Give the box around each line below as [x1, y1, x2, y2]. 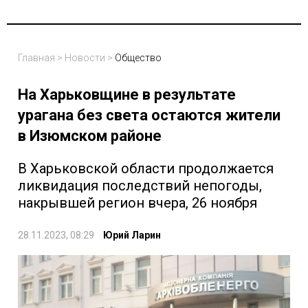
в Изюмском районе [18, 126, 162, 144]
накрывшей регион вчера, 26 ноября [18, 194, 257, 211]
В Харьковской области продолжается [18, 159, 274, 177]
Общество [115, 52, 162, 63]
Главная [18, 52, 55, 63]
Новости [65, 52, 105, 63]
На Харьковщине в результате [18, 85, 236, 103]
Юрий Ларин [103, 229, 161, 241]
